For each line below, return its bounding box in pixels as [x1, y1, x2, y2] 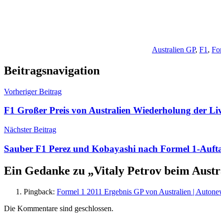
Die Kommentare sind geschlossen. [4, 204, 113, 213]
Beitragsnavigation [4, 64, 100, 77]
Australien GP [152, 45, 195, 54]
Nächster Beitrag [4, 125, 56, 134]
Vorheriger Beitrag [4, 87, 62, 96]
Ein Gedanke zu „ [4, 164, 94, 177]
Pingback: [24, 187, 57, 196]
